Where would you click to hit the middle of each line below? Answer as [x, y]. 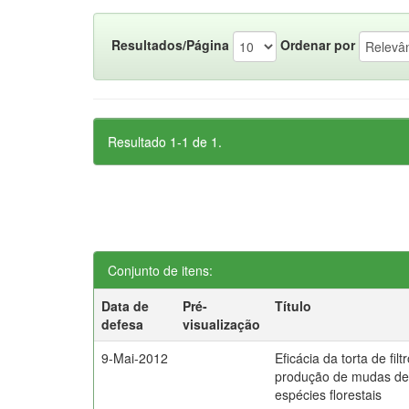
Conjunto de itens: [160, 270]
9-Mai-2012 [135, 358]
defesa [123, 324]
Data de [126, 306]
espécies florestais [329, 394]
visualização [222, 324]
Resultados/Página [170, 44]
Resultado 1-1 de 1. [165, 142]
